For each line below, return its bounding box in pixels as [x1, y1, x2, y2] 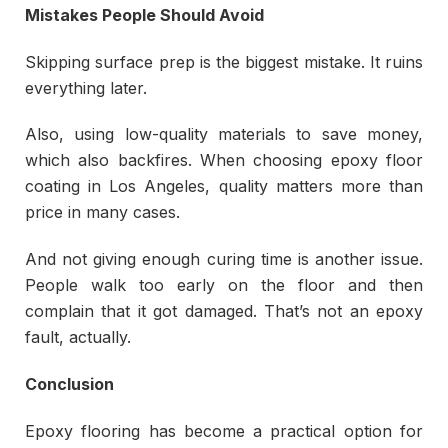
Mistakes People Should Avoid [25, 4, 264, 25]
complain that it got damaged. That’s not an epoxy [25, 301, 423, 322]
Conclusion [25, 374, 114, 394]
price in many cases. [25, 202, 180, 223]
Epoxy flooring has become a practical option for [25, 420, 423, 441]
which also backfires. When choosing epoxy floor [25, 150, 423, 171]
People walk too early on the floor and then [25, 275, 423, 296]
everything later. [25, 77, 147, 98]
